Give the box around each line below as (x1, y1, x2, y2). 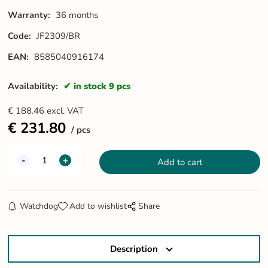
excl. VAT (47, 105, 84, 117)
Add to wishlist (69, 200, 127, 212)
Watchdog (19, 200, 58, 212)
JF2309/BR (36, 29, 81, 42)
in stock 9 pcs (74, 80, 131, 93)
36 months (56, 9, 99, 22)
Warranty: (8, 9, 51, 22)
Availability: (8, 80, 61, 93)
